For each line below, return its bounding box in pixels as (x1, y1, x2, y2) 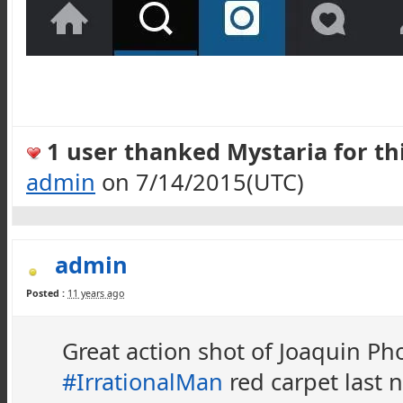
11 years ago (67, 287, 124, 300)
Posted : (26, 287, 65, 300)
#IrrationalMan (62, 365, 223, 397)
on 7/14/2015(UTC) (95, 166, 304, 197)
